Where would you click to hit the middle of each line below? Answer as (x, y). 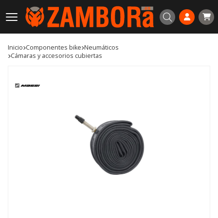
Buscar (170, 24)
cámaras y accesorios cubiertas (58, 56)
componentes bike (55, 48)
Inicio (16, 48)
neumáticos (104, 48)
